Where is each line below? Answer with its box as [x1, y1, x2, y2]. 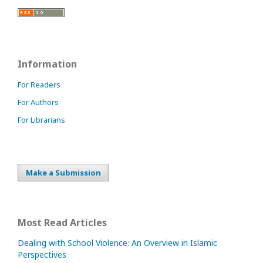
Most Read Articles [18, 216, 107, 230]
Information [18, 58, 77, 71]
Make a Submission [26, 167, 101, 178]
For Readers [18, 79, 60, 90]
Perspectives [18, 249, 66, 261]
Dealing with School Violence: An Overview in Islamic [18, 237, 217, 249]
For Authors [18, 97, 59, 108]
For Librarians [18, 114, 65, 126]
